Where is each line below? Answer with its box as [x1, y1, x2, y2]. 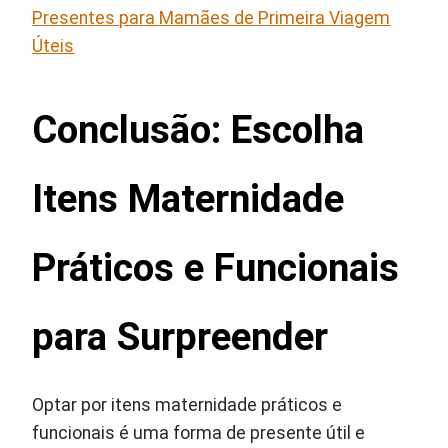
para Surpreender [32, 314, 329, 360]
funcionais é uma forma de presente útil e [32, 423, 366, 444]
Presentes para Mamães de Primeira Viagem [32, 8, 391, 29]
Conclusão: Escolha [32, 107, 365, 153]
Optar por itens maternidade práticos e [32, 395, 343, 416]
